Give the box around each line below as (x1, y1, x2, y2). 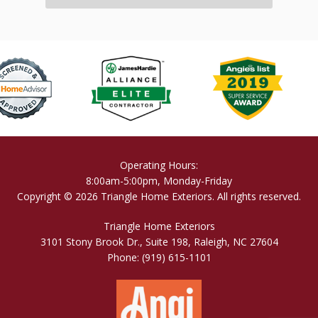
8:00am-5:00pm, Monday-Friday (86, 174, 232, 188)
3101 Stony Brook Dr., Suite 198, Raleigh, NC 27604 (40, 235, 278, 249)
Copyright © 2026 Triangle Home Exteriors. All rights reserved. (17, 190, 301, 204)
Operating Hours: (120, 158, 198, 172)
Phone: (106, 251, 142, 265)
